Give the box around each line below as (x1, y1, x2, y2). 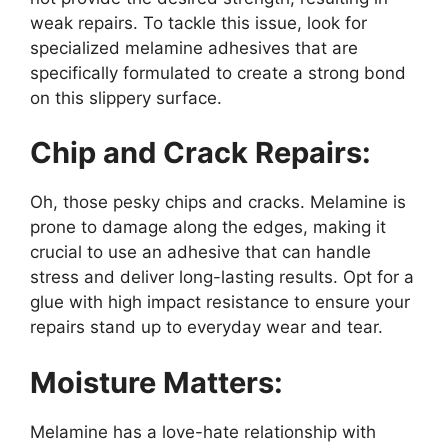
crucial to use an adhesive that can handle (30, 242, 371, 263)
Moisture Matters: (30, 364, 283, 400)
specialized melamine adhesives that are (30, 37, 358, 58)
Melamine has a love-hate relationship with (30, 421, 376, 442)
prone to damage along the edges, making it (30, 217, 386, 238)
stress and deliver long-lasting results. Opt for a (30, 267, 414, 288)
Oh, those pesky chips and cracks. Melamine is (30, 192, 406, 213)
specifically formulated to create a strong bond (30, 62, 406, 83)
